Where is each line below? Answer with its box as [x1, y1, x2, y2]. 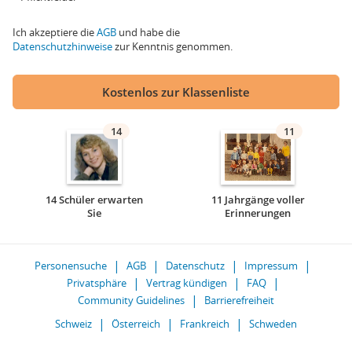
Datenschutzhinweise [13, 39, 112, 53]
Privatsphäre [66, 276, 126, 290]
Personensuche [35, 258, 107, 273]
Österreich [112, 317, 160, 331]
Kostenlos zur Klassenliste [102, 84, 250, 100]
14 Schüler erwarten [46, 192, 143, 207]
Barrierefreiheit [204, 293, 274, 307]
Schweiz [55, 317, 92, 331]
